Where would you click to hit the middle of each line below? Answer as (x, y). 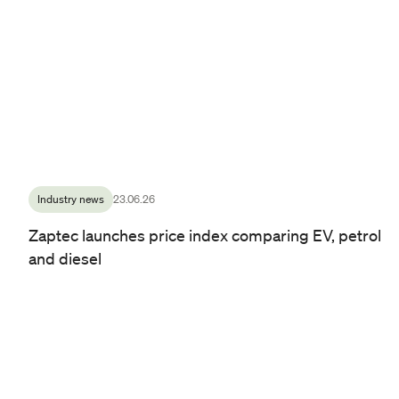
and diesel (65, 258)
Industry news (70, 199)
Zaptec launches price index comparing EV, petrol (205, 235)
